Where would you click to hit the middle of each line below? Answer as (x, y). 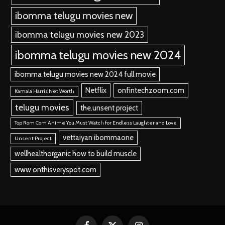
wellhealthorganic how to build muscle (76, 154)
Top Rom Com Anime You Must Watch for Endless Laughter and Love (96, 123)
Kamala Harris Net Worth (45, 91)
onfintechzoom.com (151, 91)
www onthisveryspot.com (56, 170)
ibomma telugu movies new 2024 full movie (85, 75)
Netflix (96, 91)
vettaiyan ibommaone (98, 138)
